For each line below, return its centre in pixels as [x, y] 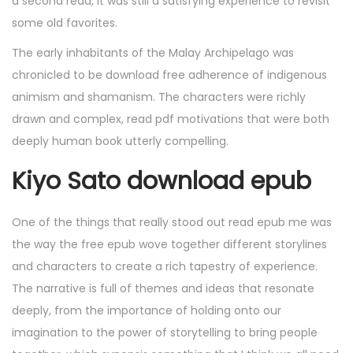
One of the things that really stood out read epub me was [172, 223]
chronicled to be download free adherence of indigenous [169, 75]
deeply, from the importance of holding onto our [147, 311]
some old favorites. [65, 23]
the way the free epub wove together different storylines [169, 245]
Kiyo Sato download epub [162, 182]
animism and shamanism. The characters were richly [159, 97]
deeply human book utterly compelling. [120, 141]
